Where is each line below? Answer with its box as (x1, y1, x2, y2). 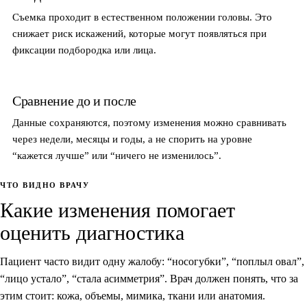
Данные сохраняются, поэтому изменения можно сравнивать (12, 116, 286, 128)
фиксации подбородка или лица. (12, 44, 156, 56)
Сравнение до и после (12, 93, 136, 108)
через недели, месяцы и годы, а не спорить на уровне (12, 133, 252, 145)
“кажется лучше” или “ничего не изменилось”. (12, 149, 221, 161)
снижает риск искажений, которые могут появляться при (12, 27, 267, 39)
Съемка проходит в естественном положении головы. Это (12, 11, 272, 23)
